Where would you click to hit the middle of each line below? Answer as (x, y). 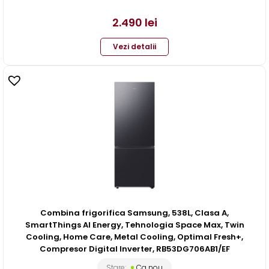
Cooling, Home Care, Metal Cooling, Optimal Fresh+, (134, 237)
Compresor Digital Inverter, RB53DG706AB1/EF (134, 249)
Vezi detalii (134, 46)
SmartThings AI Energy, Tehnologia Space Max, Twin (134, 225)
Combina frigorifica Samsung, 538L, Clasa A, (134, 213)
